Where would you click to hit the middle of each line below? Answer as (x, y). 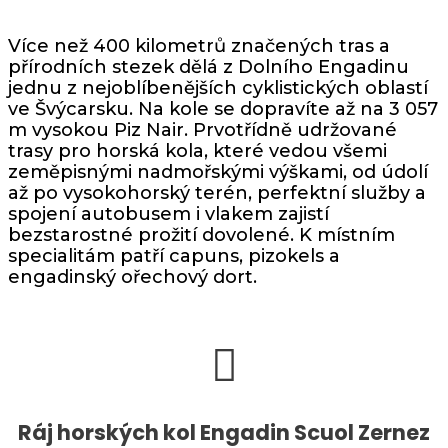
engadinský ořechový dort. (132, 277)
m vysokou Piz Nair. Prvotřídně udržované (202, 130)
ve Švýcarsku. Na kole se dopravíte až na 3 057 (223, 109)
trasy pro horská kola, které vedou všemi (197, 151)
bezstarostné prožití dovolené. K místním (201, 235)
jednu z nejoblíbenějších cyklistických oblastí (218, 88)
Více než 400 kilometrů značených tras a (199, 46)
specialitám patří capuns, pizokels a (174, 256)
